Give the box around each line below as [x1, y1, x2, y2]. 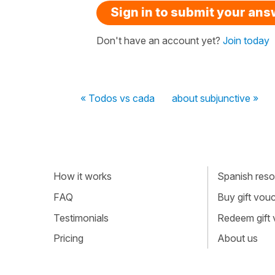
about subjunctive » [172, 91, 258, 104]
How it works [53, 170, 112, 183]
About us [217, 232, 258, 245]
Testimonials [53, 211, 109, 224]
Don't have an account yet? [96, 34, 223, 47]
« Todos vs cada [80, 91, 155, 104]
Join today [223, 34, 269, 47]
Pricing [53, 232, 83, 245]
